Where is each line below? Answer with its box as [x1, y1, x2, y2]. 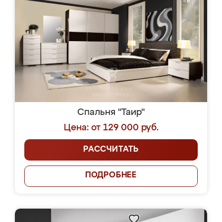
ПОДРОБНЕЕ [85, 171, 137, 179]
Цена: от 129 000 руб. [63, 123, 159, 132]
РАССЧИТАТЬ [83, 146, 139, 154]
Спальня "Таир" [77, 108, 145, 117]
